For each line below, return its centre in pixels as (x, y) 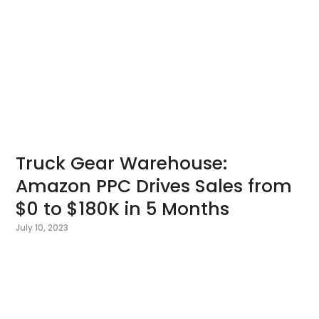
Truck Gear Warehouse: (122, 164)
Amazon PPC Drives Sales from (154, 187)
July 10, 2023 (42, 228)
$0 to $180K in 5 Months (123, 209)
